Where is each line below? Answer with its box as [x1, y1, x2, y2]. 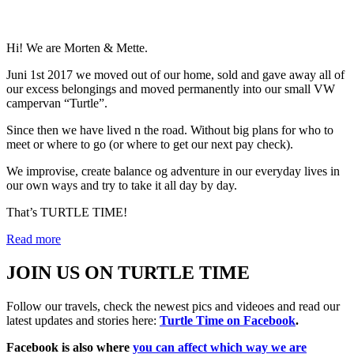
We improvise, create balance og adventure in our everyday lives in [6, 164, 340, 179]
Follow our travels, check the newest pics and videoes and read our [6, 299, 340, 313]
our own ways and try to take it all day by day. [6, 179, 237, 193]
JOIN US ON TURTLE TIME [6, 262, 250, 283]
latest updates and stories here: [6, 313, 160, 327]
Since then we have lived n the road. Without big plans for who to [6, 123, 333, 137]
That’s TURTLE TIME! [6, 205, 127, 220]
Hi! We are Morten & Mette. [6, 41, 148, 55]
